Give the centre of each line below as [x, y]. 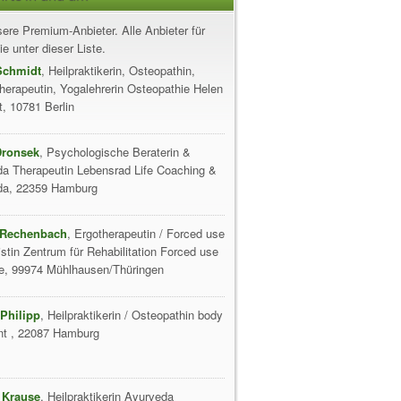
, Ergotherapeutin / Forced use [146, 233]
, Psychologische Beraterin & [115, 152]
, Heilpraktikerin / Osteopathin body [132, 315]
